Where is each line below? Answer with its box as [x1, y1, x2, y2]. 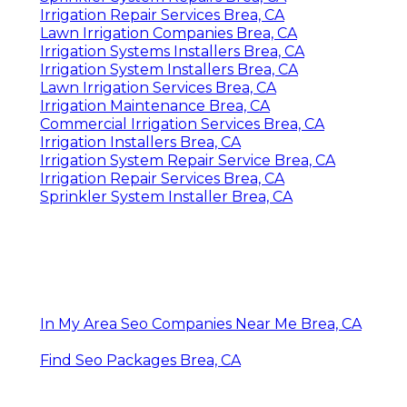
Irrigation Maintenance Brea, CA [40, 96, 270, 114]
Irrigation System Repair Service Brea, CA [40, 151, 335, 169]
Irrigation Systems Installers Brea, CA [40, 42, 304, 60]
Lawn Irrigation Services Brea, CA [40, 78, 276, 96]
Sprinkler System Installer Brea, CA [40, 187, 293, 205]
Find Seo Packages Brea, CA [40, 351, 241, 369]
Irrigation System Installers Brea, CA [40, 60, 298, 78]
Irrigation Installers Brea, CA [40, 133, 241, 151]
